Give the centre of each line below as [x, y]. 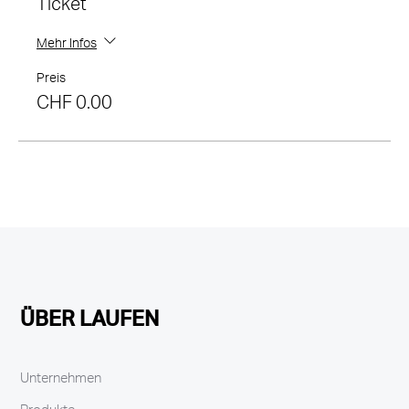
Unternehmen [61, 381]
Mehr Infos [67, 46]
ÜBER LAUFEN [90, 321]
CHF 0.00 [74, 106]
